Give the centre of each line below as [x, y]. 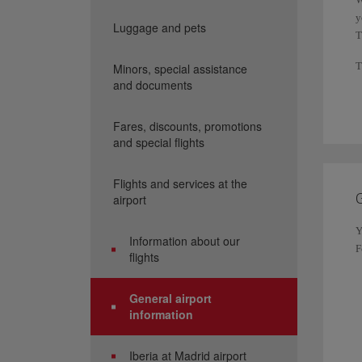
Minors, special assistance [180, 69]
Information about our [185, 241]
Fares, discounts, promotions [187, 126]
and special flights [159, 142]
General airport [170, 298]
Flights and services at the [180, 183]
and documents [153, 85]
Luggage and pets [160, 27]
